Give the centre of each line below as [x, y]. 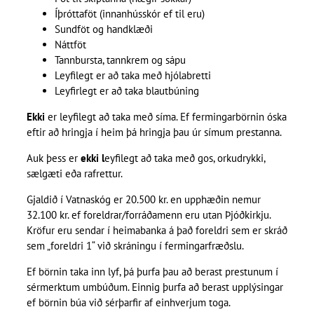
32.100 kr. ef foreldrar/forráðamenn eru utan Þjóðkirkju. [148, 215]
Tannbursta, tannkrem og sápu [120, 60]
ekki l [92, 158]
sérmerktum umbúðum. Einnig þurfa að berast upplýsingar [155, 287]
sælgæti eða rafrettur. [74, 174]
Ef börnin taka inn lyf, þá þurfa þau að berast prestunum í [152, 272]
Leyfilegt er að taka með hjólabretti [132, 76]
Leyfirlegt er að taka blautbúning [127, 91]
